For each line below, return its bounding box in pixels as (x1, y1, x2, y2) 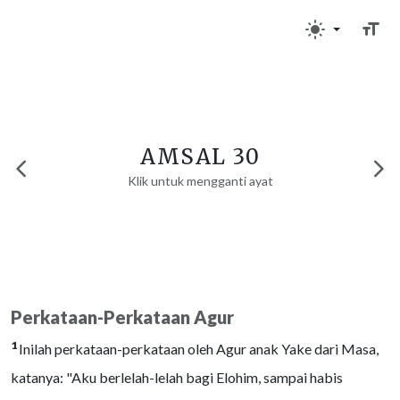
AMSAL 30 (139, 144, 261, 170)
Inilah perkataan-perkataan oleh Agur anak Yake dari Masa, (19, 340, 379, 357)
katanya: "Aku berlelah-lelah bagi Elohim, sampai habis (11, 369, 343, 386)
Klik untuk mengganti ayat (127, 173, 273, 188)
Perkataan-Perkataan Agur (11, 306, 234, 328)
